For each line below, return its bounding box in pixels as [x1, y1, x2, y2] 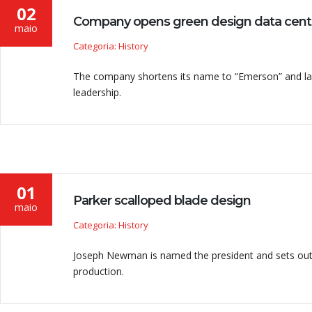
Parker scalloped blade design [73, 193, 251, 208]
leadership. [73, 86, 121, 99]
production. [73, 265, 124, 278]
